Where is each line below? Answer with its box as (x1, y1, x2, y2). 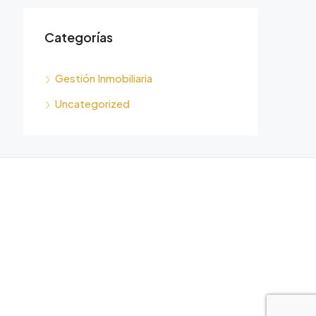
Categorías (44, 29, 113, 45)
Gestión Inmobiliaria (55, 71, 152, 85)
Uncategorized (55, 97, 130, 110)
